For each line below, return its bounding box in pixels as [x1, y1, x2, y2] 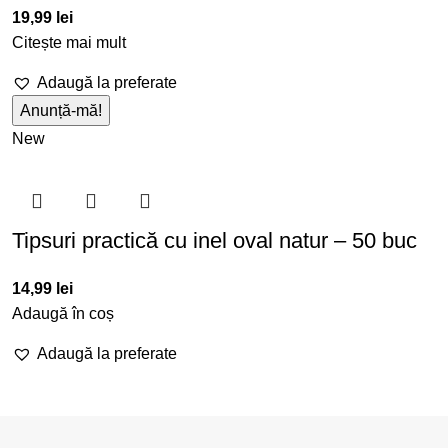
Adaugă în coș [12, 304, 114, 322]
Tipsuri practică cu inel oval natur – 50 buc [12, 227, 417, 253]
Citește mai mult [12, 33, 126, 51]
